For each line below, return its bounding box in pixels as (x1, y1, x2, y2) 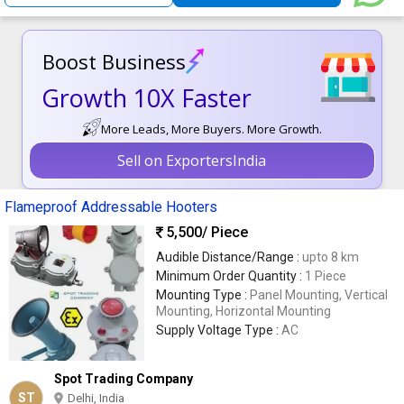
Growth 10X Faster (41, 80, 252, 115)
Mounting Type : (156, 287, 250, 302)
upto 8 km (302, 249, 359, 264)
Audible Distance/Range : (156, 249, 302, 264)
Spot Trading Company (54, 371, 193, 386)
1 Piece (305, 268, 346, 283)
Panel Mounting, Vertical (250, 287, 388, 302)
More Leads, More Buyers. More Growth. (100, 121, 322, 138)
